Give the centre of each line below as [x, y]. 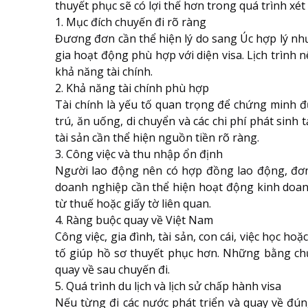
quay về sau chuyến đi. [112, 269]
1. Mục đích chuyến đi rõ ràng [131, 22]
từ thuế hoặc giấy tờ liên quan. [133, 203]
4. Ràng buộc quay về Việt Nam [134, 220]
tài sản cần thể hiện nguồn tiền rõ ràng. [157, 137]
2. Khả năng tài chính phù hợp [132, 88]
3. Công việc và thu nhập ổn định [139, 154]
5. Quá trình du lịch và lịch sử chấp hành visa [169, 286]
